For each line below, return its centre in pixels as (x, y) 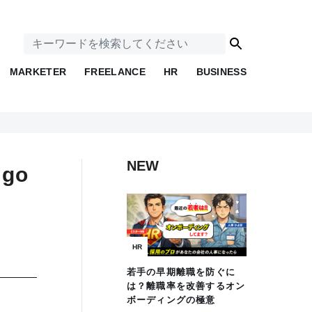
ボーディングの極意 (171, 300)
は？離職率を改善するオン (186, 286)
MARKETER (38, 71)
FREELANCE (115, 71)
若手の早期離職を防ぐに (181, 272)
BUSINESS (221, 71)
